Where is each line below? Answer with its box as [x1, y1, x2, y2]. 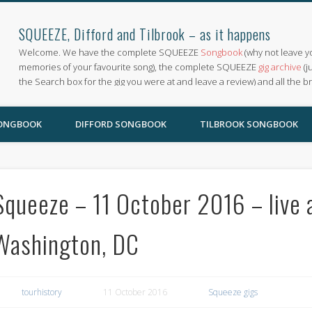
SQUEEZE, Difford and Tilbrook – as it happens [19, 24, 272, 45]
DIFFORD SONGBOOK [75, 118, 166, 130]
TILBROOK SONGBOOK [200, 118, 298, 130]
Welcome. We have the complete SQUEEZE [19, 46, 201, 58]
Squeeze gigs [208, 286, 258, 298]
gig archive [258, 61, 302, 73]
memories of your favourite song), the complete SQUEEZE [19, 61, 259, 73]
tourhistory [21, 286, 62, 298]
